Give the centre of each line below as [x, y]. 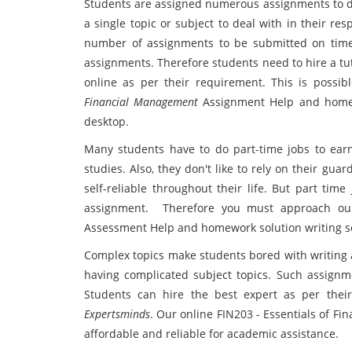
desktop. [106, 121]
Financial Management [144, 102]
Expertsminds [117, 314]
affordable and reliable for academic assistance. [211, 334]
